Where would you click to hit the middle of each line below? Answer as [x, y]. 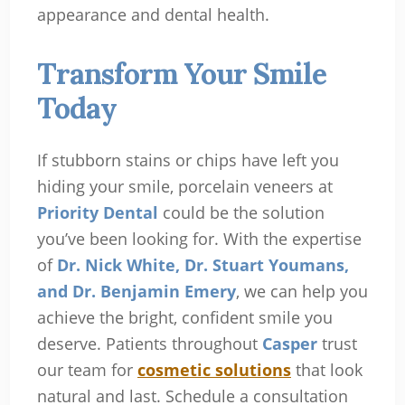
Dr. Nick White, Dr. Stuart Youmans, [202, 264]
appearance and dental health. [153, 14]
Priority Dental [97, 212]
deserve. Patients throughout [149, 343]
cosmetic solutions [214, 369]
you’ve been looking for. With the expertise [199, 238]
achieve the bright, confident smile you [184, 317]
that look [326, 369]
